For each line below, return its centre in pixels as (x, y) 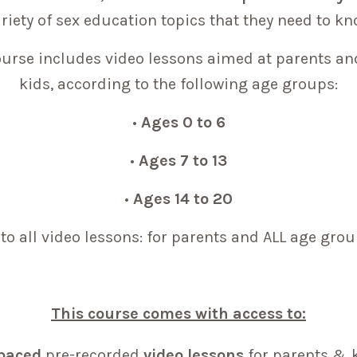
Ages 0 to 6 (183, 122)
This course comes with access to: (178, 313)
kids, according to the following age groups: (178, 84)
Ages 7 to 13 (183, 160)
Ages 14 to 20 (183, 198)
